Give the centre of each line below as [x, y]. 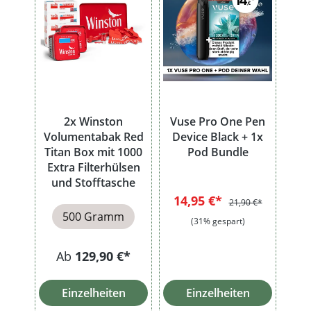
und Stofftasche [93, 182]
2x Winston [93, 121]
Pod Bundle [218, 152]
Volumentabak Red [93, 136]
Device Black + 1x [218, 136]
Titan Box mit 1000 [93, 152]
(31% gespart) [218, 221]
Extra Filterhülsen [93, 167]
